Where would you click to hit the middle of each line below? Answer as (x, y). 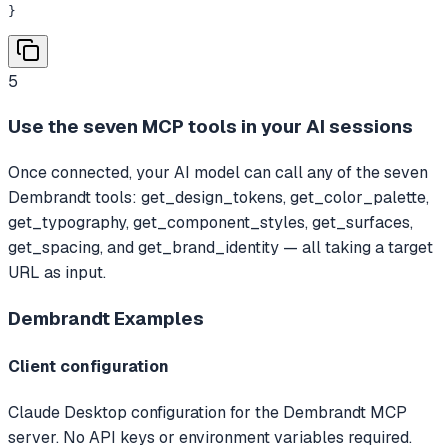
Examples (157, 318)
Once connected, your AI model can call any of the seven (218, 173)
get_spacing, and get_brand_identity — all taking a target (220, 248)
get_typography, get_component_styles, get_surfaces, (210, 223)
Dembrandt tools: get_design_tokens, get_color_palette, (218, 198)
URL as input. (57, 273)
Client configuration (88, 367)
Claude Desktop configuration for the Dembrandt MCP (207, 413)
